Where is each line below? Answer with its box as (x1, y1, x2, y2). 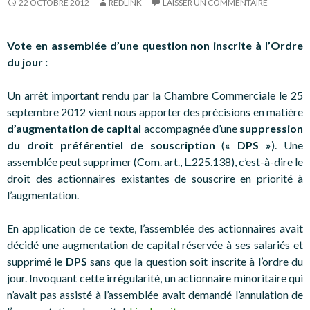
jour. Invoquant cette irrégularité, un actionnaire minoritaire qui (7, 271, 303, 284)
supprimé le (7, 254, 66, 268)
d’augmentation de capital (7, 121, 144, 135)
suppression (239, 121, 304, 135)
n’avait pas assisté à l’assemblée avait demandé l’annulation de (7, 287, 303, 301)
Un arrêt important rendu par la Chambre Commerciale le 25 (7, 88, 303, 102)
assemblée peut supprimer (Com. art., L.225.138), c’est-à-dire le (7, 154, 303, 168)
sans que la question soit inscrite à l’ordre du (86, 254, 304, 268)
